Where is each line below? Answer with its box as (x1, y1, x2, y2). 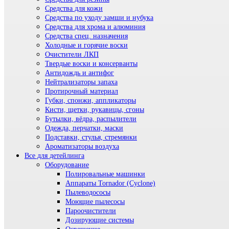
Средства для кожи (45, 5, 103, 13)
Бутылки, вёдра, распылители (45, 115, 136, 123)
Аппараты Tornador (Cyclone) (65, 179, 155, 188)
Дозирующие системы (65, 216, 134, 224)
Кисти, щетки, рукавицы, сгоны (45, 106, 144, 114)
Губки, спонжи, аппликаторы (45, 97, 136, 105)
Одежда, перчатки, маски (45, 124, 123, 132)
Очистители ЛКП (45, 51, 99, 59)
